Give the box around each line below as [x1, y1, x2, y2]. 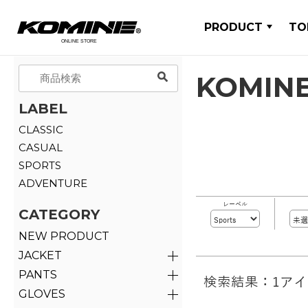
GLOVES [18, 287, 65, 300]
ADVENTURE [18, 176, 87, 190]
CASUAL [18, 140, 63, 154]
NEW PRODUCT [18, 229, 109, 243]
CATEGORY [18, 206, 100, 223]
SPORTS [18, 158, 61, 172]
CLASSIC [18, 122, 63, 136]
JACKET [18, 248, 62, 262]
